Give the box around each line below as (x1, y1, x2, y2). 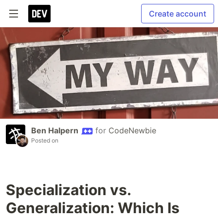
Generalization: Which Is (6, 199, 180, 217)
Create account (149, 9, 206, 18)
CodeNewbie (108, 126, 156, 136)
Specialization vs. (6, 181, 131, 199)
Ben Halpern (31, 126, 78, 136)
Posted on (31, 137, 58, 145)
